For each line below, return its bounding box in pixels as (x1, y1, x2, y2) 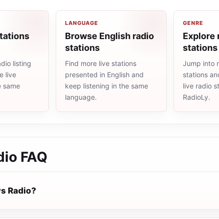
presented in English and (65, 70, 144, 79)
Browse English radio (65, 31, 154, 41)
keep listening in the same (65, 82, 148, 90)
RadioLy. (183, 93, 210, 101)
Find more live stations (65, 59, 136, 67)
